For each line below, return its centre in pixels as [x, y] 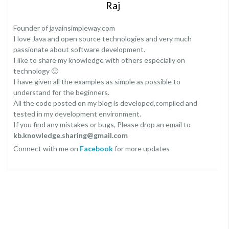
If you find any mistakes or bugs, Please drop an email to [102, 124]
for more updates [141, 148]
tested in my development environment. [77, 114]
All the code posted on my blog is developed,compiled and [105, 103]
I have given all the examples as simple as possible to [97, 82]
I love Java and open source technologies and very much [102, 39]
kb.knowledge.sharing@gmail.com [71, 135]
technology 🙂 [36, 71]
